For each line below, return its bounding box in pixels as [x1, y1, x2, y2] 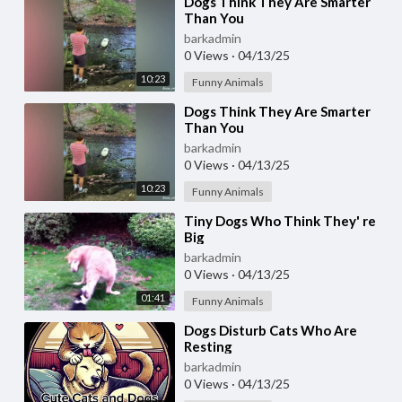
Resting [183, 338, 232, 354]
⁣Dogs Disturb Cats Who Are [183, 322, 357, 338]
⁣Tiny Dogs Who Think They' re [183, 213, 376, 229]
